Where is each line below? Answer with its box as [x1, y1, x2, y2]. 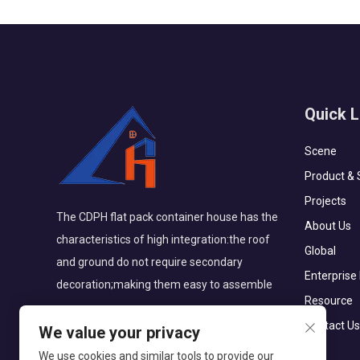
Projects [304, 194, 346, 208]
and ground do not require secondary [56, 256, 243, 269]
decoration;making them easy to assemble [56, 278, 272, 292]
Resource [304, 294, 353, 308]
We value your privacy [39, 323, 200, 342]
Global [304, 244, 336, 258]
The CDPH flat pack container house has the [56, 211, 278, 224]
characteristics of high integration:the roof [56, 233, 270, 247]
